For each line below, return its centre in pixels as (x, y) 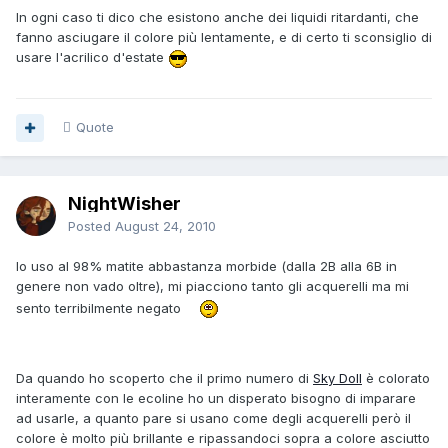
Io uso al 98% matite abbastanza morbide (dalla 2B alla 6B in (206, 266)
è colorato (396, 378)
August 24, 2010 (165, 226)
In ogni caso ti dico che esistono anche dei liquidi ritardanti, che (217, 17)
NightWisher (124, 204)
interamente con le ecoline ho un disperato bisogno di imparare (216, 398)
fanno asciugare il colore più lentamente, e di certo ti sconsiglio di (224, 37)
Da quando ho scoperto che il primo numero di (164, 378)
